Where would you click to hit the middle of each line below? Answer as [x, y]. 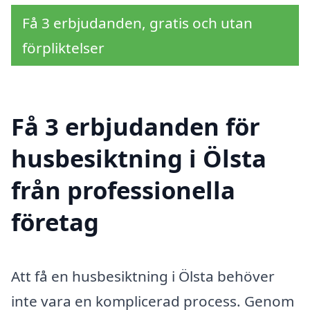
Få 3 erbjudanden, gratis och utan [137, 22]
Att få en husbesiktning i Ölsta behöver [143, 276]
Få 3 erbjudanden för [136, 126]
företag [55, 221]
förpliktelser [63, 47]
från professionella [123, 190]
